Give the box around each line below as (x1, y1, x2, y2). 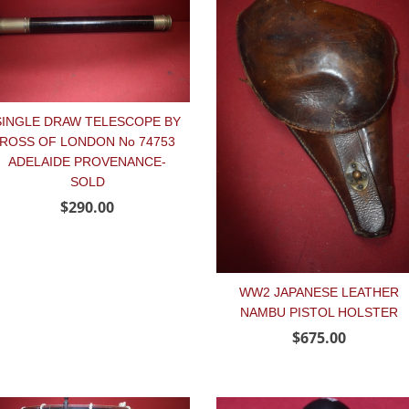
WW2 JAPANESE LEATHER (239, 284, 399, 299)
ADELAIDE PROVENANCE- (8, 154, 166, 170)
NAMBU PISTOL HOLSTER (240, 304, 398, 320)
